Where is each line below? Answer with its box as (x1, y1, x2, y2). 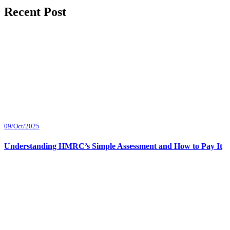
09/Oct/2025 (4, 122, 40, 130)
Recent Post (4, 5, 66, 19)
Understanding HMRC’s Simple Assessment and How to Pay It (4, 141, 222, 150)
